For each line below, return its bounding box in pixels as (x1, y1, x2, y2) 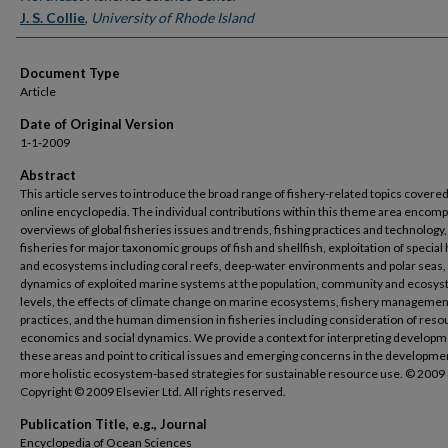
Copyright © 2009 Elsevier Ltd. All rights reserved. (20, 384, 286, 399)
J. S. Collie (20, 9, 85, 26)
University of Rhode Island (91, 9, 254, 26)
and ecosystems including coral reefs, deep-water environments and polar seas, (20, 258, 446, 273)
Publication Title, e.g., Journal (20, 416, 207, 432)
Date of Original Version (20, 116, 174, 132)
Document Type (20, 65, 120, 81)
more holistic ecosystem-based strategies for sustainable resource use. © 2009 (20, 366, 445, 381)
